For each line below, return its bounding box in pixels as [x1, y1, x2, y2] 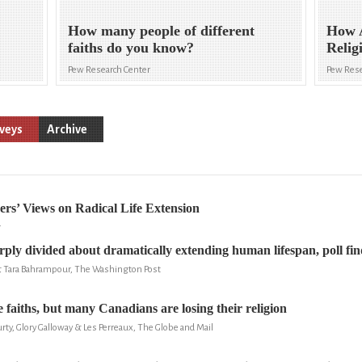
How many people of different [68, 23, 255, 40]
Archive [47, 122, 87, 136]
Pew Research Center [68, 65, 151, 76]
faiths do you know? [68, 40, 195, 57]
